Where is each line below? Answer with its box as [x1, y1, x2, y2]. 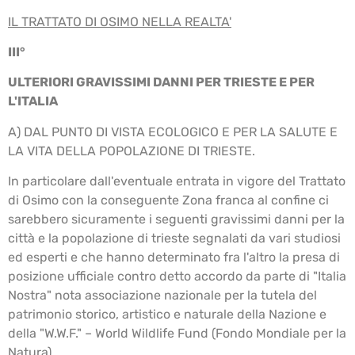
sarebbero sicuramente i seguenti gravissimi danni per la [8, 212, 345, 227]
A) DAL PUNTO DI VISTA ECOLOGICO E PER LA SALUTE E [8, 124, 338, 139]
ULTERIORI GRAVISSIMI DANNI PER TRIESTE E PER [8, 74, 315, 90]
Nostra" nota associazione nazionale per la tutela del [8, 288, 317, 303]
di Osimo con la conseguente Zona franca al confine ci [8, 193, 329, 208]
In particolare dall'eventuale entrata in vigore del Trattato [8, 174, 345, 189]
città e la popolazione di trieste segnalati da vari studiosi [8, 231, 341, 246]
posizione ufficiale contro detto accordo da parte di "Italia [8, 269, 346, 284]
